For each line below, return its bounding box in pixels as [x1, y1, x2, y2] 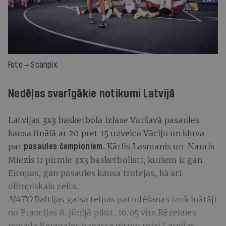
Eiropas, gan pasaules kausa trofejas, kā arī [8, 167, 182, 178]
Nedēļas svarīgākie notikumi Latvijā [8, 87, 175, 100]
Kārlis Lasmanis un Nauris [107, 141, 215, 151]
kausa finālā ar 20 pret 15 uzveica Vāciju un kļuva [8, 128, 205, 138]
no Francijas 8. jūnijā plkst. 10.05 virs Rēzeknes [8, 207, 196, 217]
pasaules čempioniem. [23, 142, 107, 151]
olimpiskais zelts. [8, 181, 79, 191]
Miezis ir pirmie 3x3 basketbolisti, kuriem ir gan [8, 154, 202, 165]
